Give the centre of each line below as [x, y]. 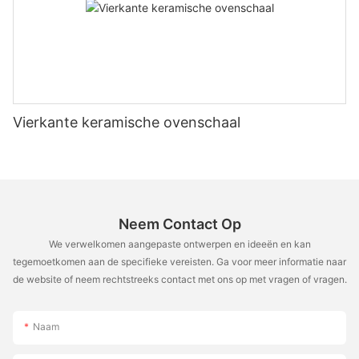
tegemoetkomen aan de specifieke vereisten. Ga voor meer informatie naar [179, 262]
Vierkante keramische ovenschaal [127, 122]
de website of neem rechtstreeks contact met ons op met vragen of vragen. [179, 280]
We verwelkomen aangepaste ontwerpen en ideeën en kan [179, 244]
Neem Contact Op [179, 224]
